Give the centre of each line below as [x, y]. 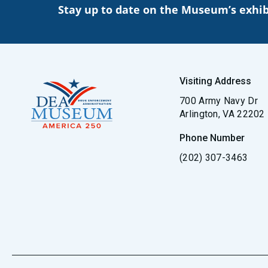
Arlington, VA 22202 [222, 114]
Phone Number [212, 138]
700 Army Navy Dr [219, 101]
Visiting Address [215, 81]
